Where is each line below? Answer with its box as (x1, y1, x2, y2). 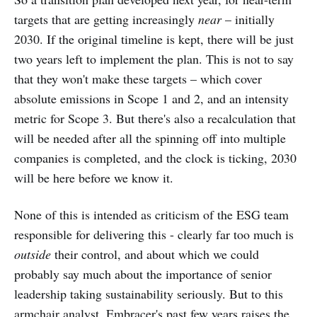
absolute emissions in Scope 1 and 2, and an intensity (14, 90, 289, 108)
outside (14, 246, 51, 263)
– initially (221, 11, 275, 28)
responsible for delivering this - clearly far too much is (14, 226, 294, 243)
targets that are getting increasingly (14, 11, 198, 28)
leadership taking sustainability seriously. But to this (14, 285, 283, 303)
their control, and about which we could (51, 246, 259, 263)
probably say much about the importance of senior (14, 265, 272, 283)
